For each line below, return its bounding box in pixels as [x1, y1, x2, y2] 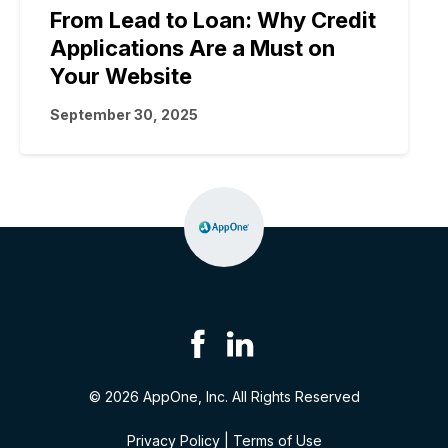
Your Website [50, 63, 192, 90]
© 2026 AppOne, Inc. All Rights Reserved [88, 388, 360, 406]
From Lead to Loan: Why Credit [50, 7, 376, 34]
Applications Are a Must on [50, 35, 335, 62]
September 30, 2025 [50, 106, 198, 124]
